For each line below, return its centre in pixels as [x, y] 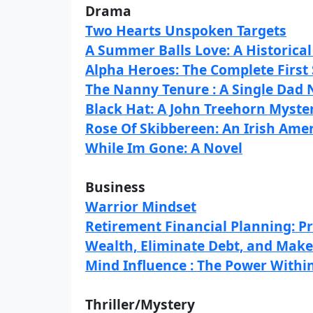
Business [115, 187]
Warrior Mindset [141, 206]
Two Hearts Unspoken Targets [186, 30]
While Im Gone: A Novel [164, 148]
